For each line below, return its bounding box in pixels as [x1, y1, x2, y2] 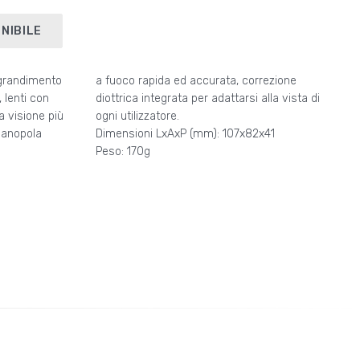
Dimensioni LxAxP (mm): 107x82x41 [95, 126, 275, 141]
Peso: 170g [95, 144, 150, 158]
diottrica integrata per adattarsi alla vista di [95, 91, 320, 105]
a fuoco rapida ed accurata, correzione [95, 73, 297, 88]
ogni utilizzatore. [95, 108, 179, 123]
